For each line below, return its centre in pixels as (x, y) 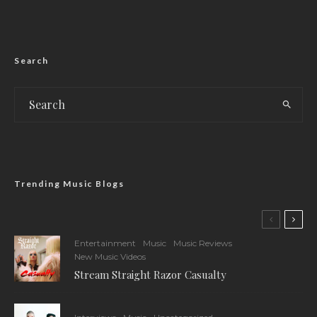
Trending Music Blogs (69, 183)
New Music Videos (110, 256)
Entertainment (105, 243)
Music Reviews (203, 243)
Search (31, 60)
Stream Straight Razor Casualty (152, 274)
